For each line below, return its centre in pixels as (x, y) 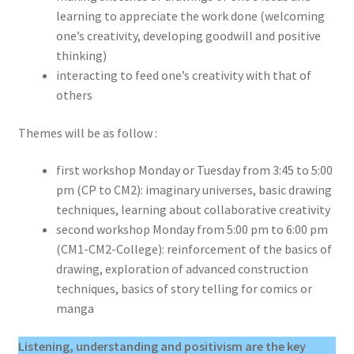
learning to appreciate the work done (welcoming (190, 16)
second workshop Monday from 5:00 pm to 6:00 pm (192, 230)
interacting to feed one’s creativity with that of (183, 75)
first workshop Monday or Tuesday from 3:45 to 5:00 (194, 170)
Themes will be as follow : (87, 132)
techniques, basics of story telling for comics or (184, 289)
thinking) (81, 56)
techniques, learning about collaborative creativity (194, 210)
